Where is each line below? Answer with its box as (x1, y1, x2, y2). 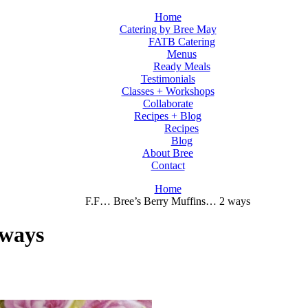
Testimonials (140, 73, 195, 85)
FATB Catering (148, 36, 215, 47)
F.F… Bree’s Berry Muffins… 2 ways (85, 195, 250, 207)
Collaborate (142, 98, 193, 109)
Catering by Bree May (119, 23, 217, 35)
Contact (151, 159, 185, 171)
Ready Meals (153, 60, 210, 72)
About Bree (142, 147, 193, 159)
